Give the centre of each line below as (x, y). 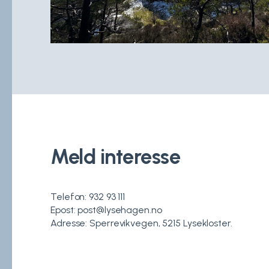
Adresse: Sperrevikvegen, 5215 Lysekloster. (141, 223)
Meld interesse (115, 157)
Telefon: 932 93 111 (88, 197)
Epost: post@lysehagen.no (106, 210)
